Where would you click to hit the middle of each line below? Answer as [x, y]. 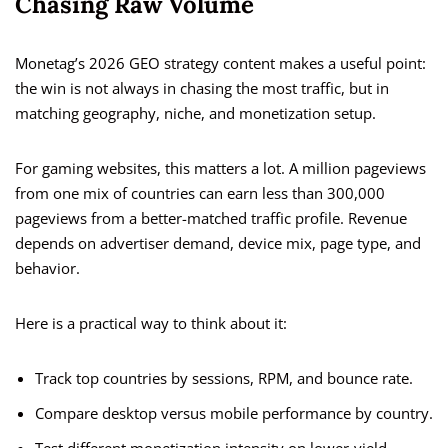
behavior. [47, 268]
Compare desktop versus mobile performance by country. [234, 413]
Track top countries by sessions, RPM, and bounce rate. [224, 378]
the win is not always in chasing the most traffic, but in [202, 88]
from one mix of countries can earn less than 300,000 [200, 193]
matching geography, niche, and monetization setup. [195, 113]
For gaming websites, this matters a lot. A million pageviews [220, 168]
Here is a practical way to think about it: [151, 323]
